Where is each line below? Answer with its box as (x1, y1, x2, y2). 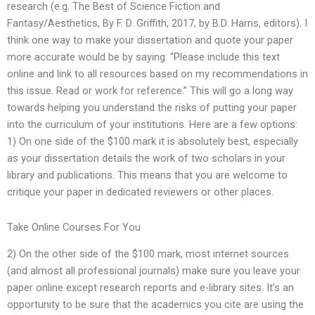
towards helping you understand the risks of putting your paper (7, 101, 297, 115)
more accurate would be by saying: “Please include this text (7, 51, 280, 64)
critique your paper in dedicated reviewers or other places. (7, 186, 274, 199)
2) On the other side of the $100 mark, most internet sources (7, 247, 289, 261)
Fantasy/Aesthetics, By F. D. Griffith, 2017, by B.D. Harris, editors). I (7, 17, 307, 30)
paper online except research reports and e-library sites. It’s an (7, 281, 294, 295)
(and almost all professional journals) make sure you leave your (7, 264, 300, 278)
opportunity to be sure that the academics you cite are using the (7, 298, 304, 311)
